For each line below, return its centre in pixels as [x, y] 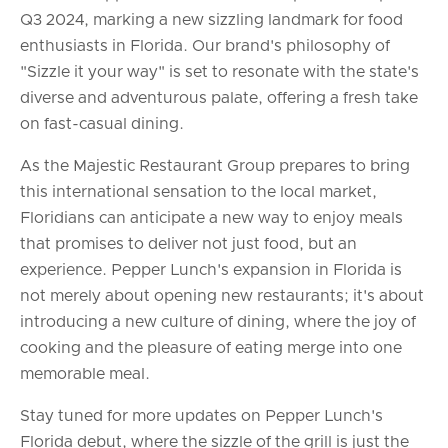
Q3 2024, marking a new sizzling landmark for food [211, 19]
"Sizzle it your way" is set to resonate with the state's [219, 71]
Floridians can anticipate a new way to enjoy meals [211, 217]
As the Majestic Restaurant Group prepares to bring [215, 165]
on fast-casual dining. [102, 123]
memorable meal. [85, 373]
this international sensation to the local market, [198, 191]
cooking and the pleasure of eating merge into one [211, 347]
